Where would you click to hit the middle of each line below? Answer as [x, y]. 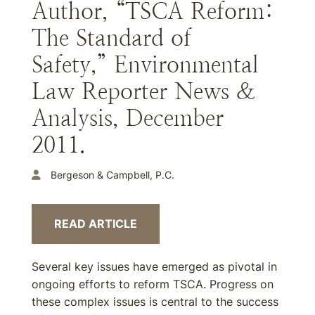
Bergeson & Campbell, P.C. [112, 175]
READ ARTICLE [96, 224]
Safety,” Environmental [145, 65]
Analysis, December [128, 118]
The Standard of [111, 38]
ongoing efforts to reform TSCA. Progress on [153, 284]
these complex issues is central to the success [155, 302]
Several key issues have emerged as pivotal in [154, 266]
